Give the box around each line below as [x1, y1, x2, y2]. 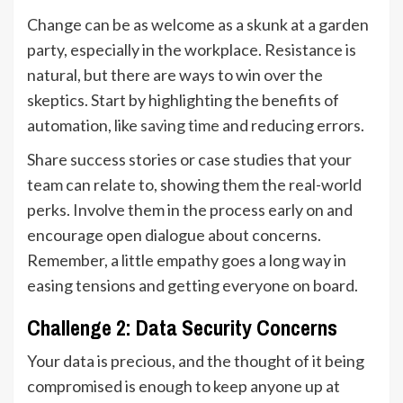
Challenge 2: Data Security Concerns [27, 312, 337, 342]
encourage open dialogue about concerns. [27, 224, 321, 245]
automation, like [27, 114, 140, 135]
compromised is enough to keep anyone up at [27, 375, 340, 396]
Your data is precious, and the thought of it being [27, 350, 364, 371]
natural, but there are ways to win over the [27, 64, 323, 85]
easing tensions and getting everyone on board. [27, 274, 358, 295]
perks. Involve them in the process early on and [27, 199, 353, 219]
